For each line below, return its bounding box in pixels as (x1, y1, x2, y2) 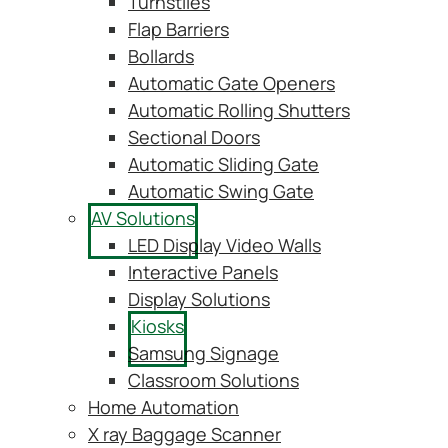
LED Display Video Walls (128, 233, 321, 257)
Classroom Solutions (128, 368, 299, 392)
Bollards (128, 44, 194, 68)
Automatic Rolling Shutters (128, 98, 350, 122)
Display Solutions (128, 287, 270, 311)
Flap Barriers (128, 17, 229, 41)
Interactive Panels (128, 260, 278, 284)
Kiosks (131, 314, 184, 338)
